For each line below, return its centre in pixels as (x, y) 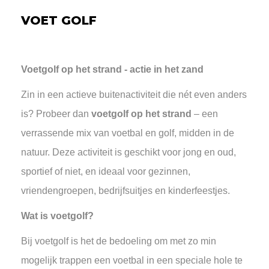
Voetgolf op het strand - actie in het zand (112, 69)
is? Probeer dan (56, 114)
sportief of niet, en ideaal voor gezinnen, (106, 171)
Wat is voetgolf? (59, 216)
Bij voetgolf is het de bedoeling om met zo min (119, 241)
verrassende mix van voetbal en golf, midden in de (128, 133)
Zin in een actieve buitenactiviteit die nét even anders (134, 95)
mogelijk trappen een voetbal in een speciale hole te (132, 260)
